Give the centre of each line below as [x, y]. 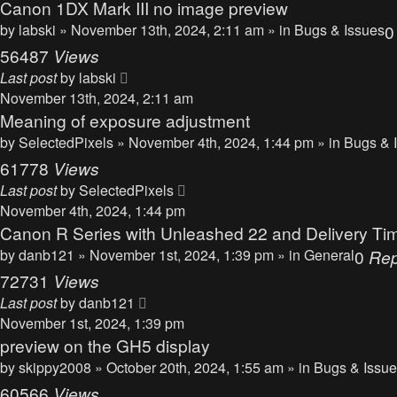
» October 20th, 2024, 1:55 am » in [204, 367]
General [329, 255]
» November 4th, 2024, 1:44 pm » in [230, 142]
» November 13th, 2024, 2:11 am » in [177, 30]
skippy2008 [55, 367]
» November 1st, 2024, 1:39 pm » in [191, 255]
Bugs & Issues [339, 30]
